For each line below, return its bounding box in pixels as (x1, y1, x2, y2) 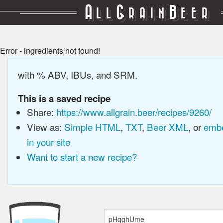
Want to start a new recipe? (26, 150, 137, 163)
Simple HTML (64, 120, 120, 133)
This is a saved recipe (18, 92, 111, 105)
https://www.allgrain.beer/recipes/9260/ (56, 105, 212, 118)
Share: (26, 105, 56, 118)
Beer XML (146, 120, 188, 133)
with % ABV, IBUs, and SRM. (18, 68, 137, 81)
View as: (26, 120, 64, 133)
